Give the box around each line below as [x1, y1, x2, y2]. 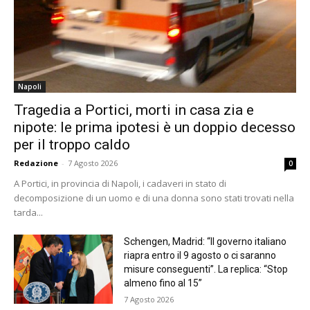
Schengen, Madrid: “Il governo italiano [123, 236, 286, 248]
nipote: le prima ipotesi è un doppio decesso [14, 119, 295, 136]
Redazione [14, 158, 58, 169]
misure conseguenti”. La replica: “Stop [123, 264, 288, 275]
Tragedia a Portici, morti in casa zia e [14, 102, 254, 119]
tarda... [14, 206, 43, 219]
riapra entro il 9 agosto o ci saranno [123, 250, 276, 262]
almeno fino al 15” [123, 277, 202, 289]
